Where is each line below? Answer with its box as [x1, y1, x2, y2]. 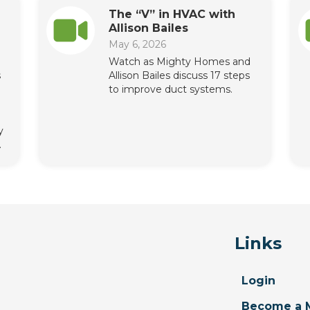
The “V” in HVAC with [109, 8, 236, 21]
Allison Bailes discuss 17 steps [109, 69, 250, 82]
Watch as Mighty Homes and [109, 55, 251, 69]
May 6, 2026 [109, 38, 167, 51]
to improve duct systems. [109, 83, 233, 96]
